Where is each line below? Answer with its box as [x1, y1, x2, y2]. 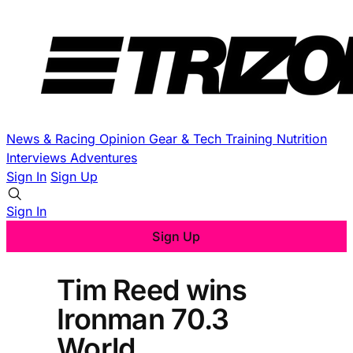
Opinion [99, 131, 149, 147]
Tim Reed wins [57, 272, 247, 307]
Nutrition [277, 131, 327, 147]
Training [225, 131, 277, 147]
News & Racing [6, 131, 99, 147]
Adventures [70, 150, 137, 165]
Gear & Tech [149, 131, 225, 147]
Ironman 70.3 [57, 301, 229, 336]
